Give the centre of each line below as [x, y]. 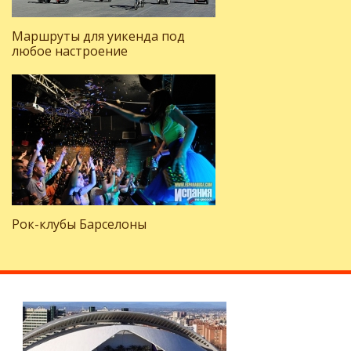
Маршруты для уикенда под [98, 36]
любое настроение [70, 51]
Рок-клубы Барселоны [79, 224]
